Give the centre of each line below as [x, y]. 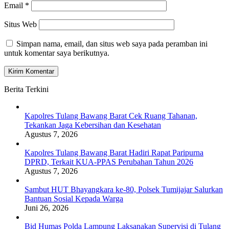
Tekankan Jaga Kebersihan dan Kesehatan [93, 125]
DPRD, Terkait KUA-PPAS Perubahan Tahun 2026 [109, 162]
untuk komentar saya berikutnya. [57, 53]
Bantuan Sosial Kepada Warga [74, 199]
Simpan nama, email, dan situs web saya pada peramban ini [112, 44]
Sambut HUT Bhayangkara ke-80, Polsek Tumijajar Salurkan [124, 190]
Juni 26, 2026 [47, 208]
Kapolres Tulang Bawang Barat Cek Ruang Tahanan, [111, 116]
